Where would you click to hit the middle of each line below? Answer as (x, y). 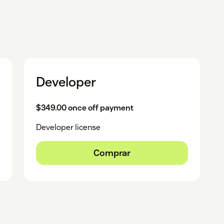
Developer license (68, 127)
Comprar (112, 153)
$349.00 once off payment (85, 108)
